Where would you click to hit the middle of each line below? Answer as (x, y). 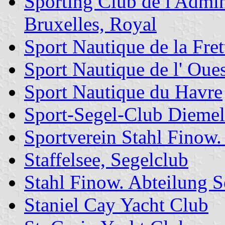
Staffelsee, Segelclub (106, 159)
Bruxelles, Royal (90, 24)
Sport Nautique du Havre (123, 91)
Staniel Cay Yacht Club (116, 204)
